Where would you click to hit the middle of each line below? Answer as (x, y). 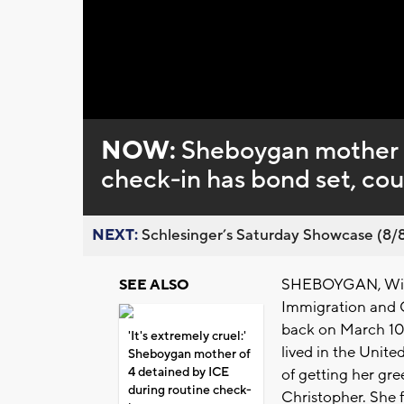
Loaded (197, 106)
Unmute (146, 108)
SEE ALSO (154, 285)
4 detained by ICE (179, 373)
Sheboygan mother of (189, 355)
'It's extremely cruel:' (187, 337)
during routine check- (190, 391)
